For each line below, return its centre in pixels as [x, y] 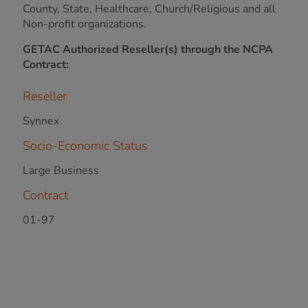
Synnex [41, 121]
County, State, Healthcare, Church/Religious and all [149, 9]
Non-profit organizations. [85, 24]
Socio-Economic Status [85, 146]
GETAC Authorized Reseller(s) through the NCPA [148, 49]
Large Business [61, 170]
